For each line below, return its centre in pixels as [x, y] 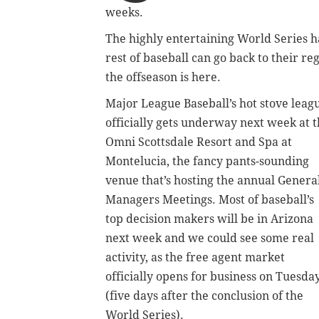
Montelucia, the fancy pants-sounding [207, 162]
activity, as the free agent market [195, 258]
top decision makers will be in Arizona [209, 219]
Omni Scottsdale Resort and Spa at [199, 142]
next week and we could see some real [210, 239]
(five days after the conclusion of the [204, 296]
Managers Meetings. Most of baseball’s [210, 200]
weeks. [124, 13]
